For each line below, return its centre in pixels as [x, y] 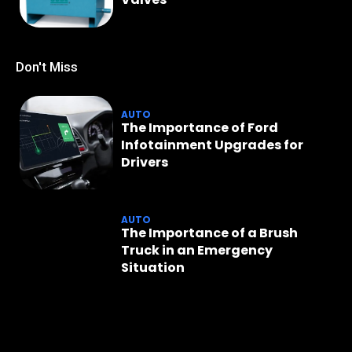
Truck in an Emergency [197, 251]
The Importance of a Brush [210, 233]
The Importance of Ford [200, 127]
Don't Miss [47, 67]
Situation [153, 268]
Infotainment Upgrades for [213, 145]
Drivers [145, 162]
